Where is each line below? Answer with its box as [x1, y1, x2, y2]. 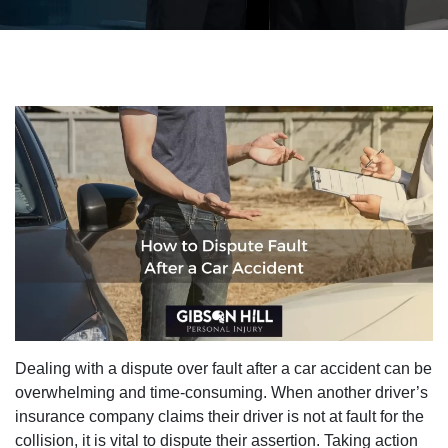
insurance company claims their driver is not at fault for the [15, 408, 424, 426]
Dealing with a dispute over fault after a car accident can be [15, 360, 432, 378]
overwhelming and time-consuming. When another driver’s [15, 384, 428, 402]
